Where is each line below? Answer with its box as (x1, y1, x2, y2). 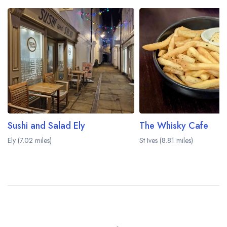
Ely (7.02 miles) (8, 135, 52, 146)
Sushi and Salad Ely (8, 119, 85, 133)
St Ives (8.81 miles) (139, 135, 193, 146)
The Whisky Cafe (139, 119, 208, 133)
